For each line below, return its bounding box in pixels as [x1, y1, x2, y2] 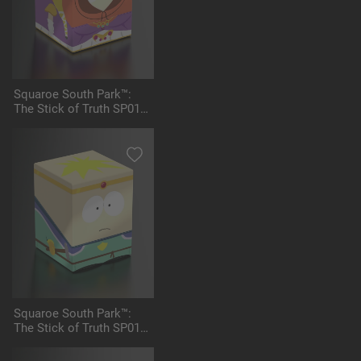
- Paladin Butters [14, 335, 102, 351]
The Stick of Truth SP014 [14, 102, 147, 116]
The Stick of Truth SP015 [14, 321, 147, 336]
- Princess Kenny [14, 116, 102, 131]
